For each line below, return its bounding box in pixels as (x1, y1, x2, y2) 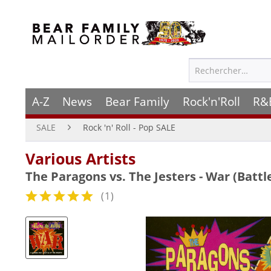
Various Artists (25, 148, 135, 169)
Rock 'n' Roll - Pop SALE (83, 122, 175, 133)
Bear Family (105, 93, 169, 109)
